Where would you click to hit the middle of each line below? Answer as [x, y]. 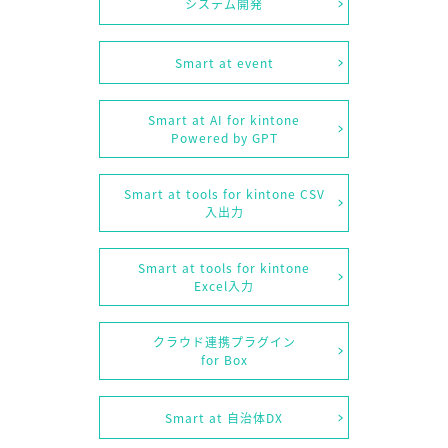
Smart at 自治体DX [224, 417]
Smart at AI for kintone [224, 120]
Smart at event [224, 62]
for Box [224, 360]
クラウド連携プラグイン [224, 342]
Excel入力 [224, 286]
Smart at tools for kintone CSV [224, 194]
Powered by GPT [224, 138]
